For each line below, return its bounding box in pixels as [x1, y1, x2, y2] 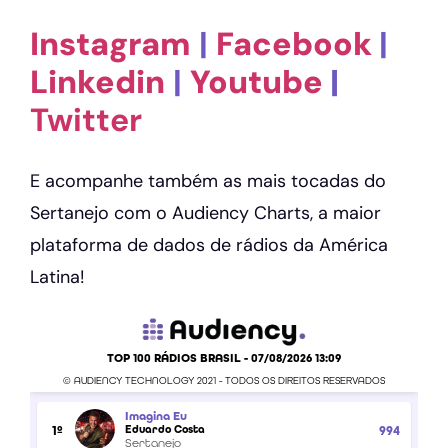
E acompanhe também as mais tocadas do [30, 168, 386, 193]
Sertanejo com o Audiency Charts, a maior [30, 200, 381, 225]
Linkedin [30, 61, 165, 104]
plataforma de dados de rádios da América [30, 232, 388, 257]
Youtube [190, 61, 323, 104]
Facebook [216, 23, 379, 66]
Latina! [30, 264, 85, 289]
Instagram [30, 23, 191, 66]
